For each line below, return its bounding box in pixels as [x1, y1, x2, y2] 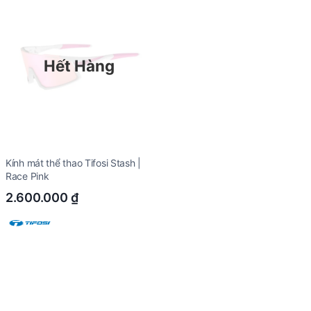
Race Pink [6, 170, 49, 183]
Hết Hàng [44, 56, 115, 76]
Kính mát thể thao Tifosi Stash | [6, 157, 142, 169]
